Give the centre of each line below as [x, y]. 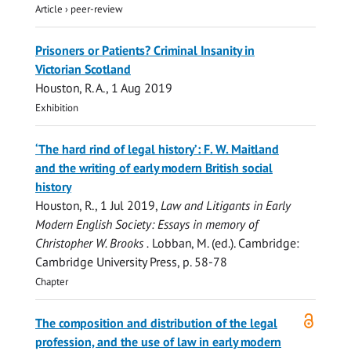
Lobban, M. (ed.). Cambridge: [224, 242]
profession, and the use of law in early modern [158, 341]
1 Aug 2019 [142, 87]
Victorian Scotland [83, 69]
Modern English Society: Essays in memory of [147, 224]
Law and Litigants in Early [226, 205]
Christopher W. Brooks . [92, 242]
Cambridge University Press [106, 261]
